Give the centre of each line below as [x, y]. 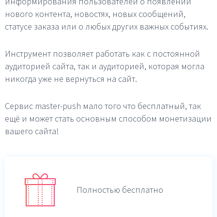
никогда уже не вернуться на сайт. [71, 79]
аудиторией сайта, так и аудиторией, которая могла [105, 66]
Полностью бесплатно [120, 189]
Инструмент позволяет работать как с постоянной [102, 54]
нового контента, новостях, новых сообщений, [95, 14]
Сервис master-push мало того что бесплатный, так [103, 106]
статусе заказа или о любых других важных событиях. [107, 26]
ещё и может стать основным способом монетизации [108, 118]
